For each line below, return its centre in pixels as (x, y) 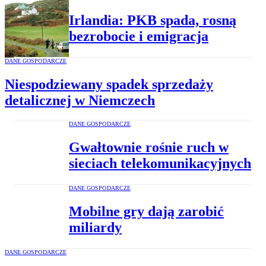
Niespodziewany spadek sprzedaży (109, 84)
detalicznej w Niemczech (80, 100)
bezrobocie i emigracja (139, 36)
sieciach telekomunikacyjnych (160, 163)
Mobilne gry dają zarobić (146, 211)
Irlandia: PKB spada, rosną (153, 20)
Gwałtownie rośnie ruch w (149, 147)
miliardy (95, 227)
